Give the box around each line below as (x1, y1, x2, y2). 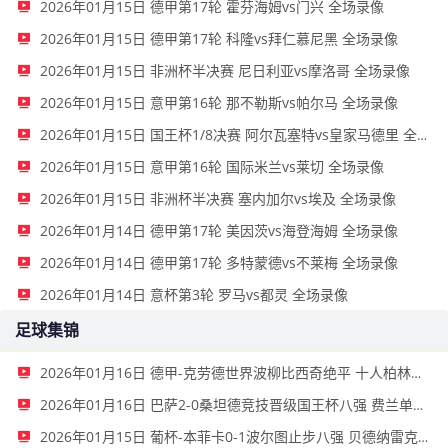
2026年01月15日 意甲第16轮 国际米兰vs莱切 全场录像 (40, 156, 384, 176)
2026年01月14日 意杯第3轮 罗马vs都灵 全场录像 (40, 284, 348, 304)
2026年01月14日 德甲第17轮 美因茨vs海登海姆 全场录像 (40, 220, 398, 240)
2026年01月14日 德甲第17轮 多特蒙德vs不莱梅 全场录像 (40, 252, 398, 272)
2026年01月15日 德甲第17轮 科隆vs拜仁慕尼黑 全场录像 (40, 28, 398, 48)
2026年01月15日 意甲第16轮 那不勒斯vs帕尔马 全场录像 (40, 92, 398, 112)
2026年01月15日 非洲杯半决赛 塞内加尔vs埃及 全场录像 (40, 188, 396, 208)
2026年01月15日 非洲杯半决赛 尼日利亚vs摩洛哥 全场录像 (40, 60, 410, 80)
